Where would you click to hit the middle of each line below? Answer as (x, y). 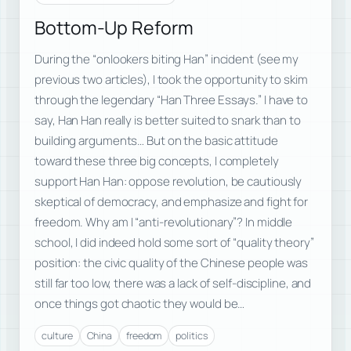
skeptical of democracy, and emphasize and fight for (172, 202)
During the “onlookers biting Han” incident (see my (167, 60)
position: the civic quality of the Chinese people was (171, 263)
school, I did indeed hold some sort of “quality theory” (174, 243)
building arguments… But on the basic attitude (156, 141)
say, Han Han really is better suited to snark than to (168, 121)
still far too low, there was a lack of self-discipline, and (173, 284)
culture (57, 335)
